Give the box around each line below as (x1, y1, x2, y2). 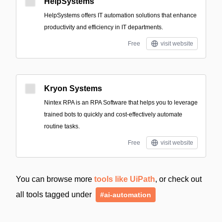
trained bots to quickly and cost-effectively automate (44, 111, 182, 118)
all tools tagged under (16, 190, 94, 199)
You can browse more (16, 175, 94, 183)
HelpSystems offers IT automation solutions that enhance (44, 12, 197, 19)
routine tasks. (44, 123, 80, 130)
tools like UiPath (94, 175, 155, 183)
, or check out (155, 175, 202, 183)
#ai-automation (100, 191, 151, 199)
